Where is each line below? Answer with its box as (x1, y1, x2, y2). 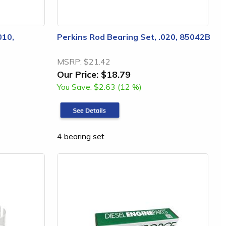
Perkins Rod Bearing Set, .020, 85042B (57, 32, 210, 42)
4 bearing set (57, 131, 104, 141)
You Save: (57, 82, 92, 92)
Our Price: (57, 69, 98, 80)
